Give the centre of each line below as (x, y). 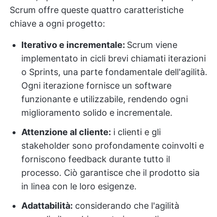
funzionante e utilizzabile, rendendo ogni (105, 99)
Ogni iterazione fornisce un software (96, 85)
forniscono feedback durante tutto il (96, 159)
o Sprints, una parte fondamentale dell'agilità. (114, 72)
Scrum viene (152, 45)
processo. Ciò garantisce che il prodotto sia (110, 172)
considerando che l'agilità (126, 205)
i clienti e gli (136, 132)
